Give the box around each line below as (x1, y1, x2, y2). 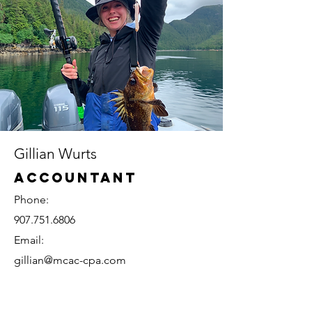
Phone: (14, 193, 49, 206)
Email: (14, 233, 44, 247)
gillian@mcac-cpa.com (14, 253, 126, 267)
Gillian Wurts (14, 145, 97, 162)
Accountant (14, 169, 137, 186)
